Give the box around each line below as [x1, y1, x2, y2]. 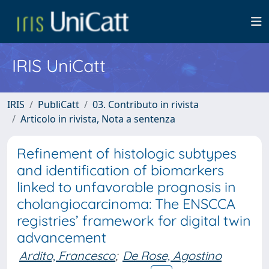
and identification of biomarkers [17, 162, 224, 179]
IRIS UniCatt [12, 55, 106, 76]
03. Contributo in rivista [92, 98, 199, 111]
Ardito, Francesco [19, 248, 115, 263]
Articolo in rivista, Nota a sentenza [20, 112, 175, 125]
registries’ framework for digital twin [17, 212, 251, 229]
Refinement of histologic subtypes [17, 145, 237, 162]
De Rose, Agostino [122, 248, 222, 263]
